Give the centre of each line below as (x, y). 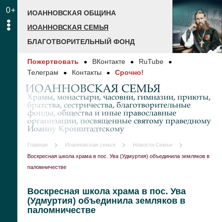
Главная (37, 145)
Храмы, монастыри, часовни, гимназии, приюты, (119, 97)
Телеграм (43, 72)
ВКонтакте (109, 61)
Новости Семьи (153, 145)
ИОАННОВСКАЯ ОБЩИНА (72, 13)
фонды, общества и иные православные (102, 113)
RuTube (151, 61)
